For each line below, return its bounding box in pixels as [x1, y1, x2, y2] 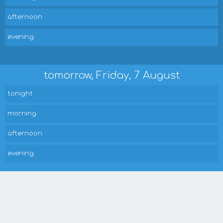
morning [7, 110, 36, 117]
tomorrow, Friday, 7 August [43, 70, 180, 81]
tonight [7, 90, 33, 97]
